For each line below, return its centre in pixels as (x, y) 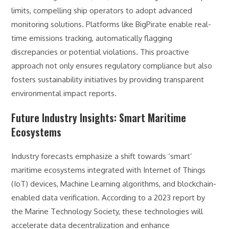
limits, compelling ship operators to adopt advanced (102, 11)
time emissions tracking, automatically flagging (92, 38)
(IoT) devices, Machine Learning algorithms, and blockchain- (114, 184)
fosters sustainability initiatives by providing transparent (108, 80)
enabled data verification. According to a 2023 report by (108, 198)
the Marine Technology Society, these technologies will (107, 212)
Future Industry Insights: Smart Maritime (99, 118)
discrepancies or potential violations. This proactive (100, 52)
